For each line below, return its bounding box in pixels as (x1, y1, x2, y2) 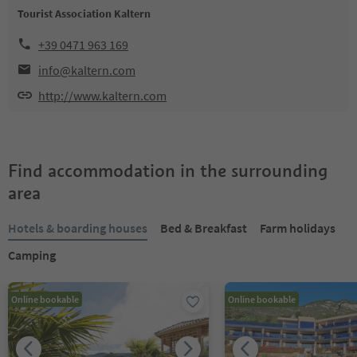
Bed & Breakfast (160, 220, 247, 236)
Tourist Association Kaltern (18, 6, 151, 21)
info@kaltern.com (38, 62, 135, 78)
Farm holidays (260, 220, 335, 236)
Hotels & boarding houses (8, 220, 147, 236)
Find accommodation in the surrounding (8, 159, 328, 182)
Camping (8, 247, 56, 263)
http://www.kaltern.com (38, 88, 167, 104)
